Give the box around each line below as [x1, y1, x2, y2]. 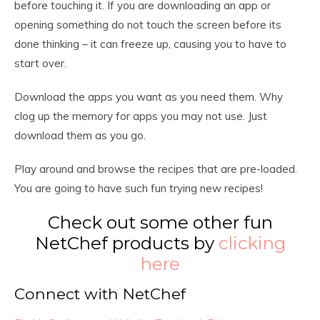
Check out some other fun [47, 211, 273, 233]
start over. [14, 56, 66, 70]
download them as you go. [14, 128, 146, 142]
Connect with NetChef [14, 284, 186, 303]
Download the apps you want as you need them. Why [14, 89, 283, 104]
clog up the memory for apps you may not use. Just [14, 109, 267, 123]
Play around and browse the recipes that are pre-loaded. [14, 161, 297, 176]
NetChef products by [34, 231, 219, 254]
